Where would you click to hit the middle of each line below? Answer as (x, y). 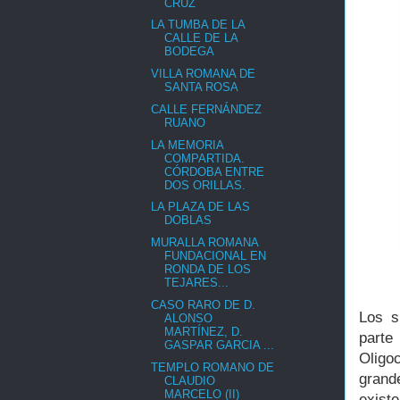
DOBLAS (188, 221)
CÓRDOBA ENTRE (215, 171)
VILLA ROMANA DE (204, 74)
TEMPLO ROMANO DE (213, 367)
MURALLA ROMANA (205, 243)
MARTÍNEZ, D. (204, 331)
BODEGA (190, 52)
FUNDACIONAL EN (216, 256)
